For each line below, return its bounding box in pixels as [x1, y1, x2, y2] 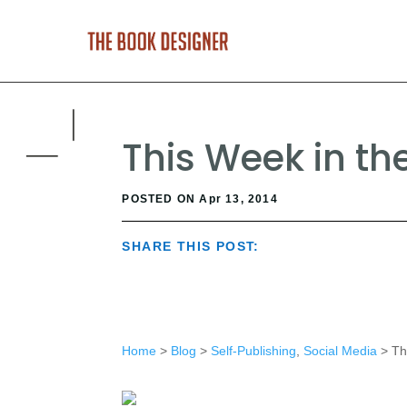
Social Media [303, 342, 377, 358]
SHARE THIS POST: [122, 239, 260, 254]
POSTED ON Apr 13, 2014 [122, 193, 278, 206]
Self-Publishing [210, 342, 296, 358]
